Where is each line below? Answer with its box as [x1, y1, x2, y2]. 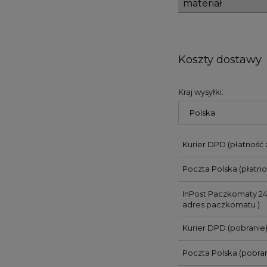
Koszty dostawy [178, 52, 265, 67]
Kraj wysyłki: [178, 86, 223, 97]
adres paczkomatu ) [182, 199, 260, 209]
